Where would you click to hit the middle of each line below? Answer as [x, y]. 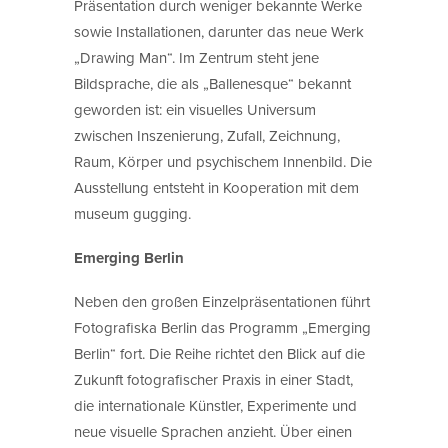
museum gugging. [132, 213]
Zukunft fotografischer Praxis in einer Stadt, [213, 379]
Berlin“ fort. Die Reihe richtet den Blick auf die [219, 353]
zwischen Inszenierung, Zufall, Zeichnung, [207, 135]
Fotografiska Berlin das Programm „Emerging [222, 327]
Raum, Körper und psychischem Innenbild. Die [223, 161]
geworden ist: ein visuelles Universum [195, 109]
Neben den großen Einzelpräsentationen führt [222, 301]
